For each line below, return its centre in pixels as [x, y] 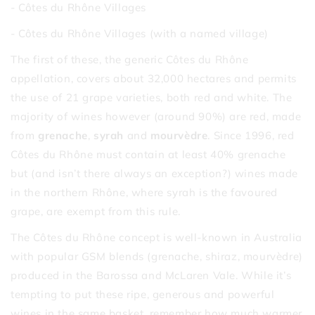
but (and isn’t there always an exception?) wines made [154, 173]
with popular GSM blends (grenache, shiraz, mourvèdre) [157, 256]
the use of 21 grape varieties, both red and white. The [152, 97]
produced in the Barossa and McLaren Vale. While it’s [151, 275]
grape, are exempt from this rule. [96, 211]
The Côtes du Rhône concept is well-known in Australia [156, 237]
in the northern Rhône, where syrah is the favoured [144, 192]
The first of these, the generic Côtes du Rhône [130, 59]
